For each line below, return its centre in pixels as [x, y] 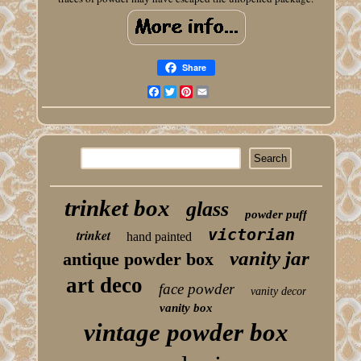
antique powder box [138, 259]
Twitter [193, 92]
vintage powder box [186, 333]
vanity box [186, 308]
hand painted [160, 237]
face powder [196, 289]
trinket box [118, 208]
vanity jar [269, 259]
